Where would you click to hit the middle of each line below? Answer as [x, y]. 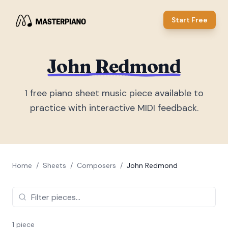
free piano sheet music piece [90, 93]
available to [178, 93]
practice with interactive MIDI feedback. [114, 108]
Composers [96, 165]
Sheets [54, 165]
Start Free [190, 20]
